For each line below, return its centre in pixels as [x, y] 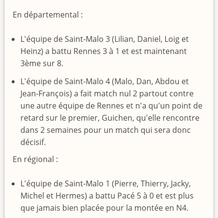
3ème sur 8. [42, 63]
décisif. [33, 142]
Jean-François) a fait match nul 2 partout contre [107, 93]
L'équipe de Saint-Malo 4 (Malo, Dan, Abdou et [105, 81]
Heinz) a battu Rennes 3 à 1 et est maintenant [104, 51]
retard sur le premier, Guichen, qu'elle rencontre [110, 118]
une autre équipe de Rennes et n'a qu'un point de [111, 105]
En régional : [35, 159]
